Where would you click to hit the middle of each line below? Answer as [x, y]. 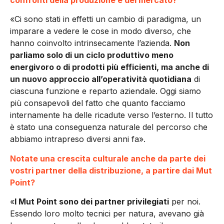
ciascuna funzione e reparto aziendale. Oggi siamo [105, 91]
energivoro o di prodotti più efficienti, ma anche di [109, 67]
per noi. [185, 202]
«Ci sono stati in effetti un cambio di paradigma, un [105, 19]
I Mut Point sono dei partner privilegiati [92, 202]
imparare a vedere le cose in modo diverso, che [100, 31]
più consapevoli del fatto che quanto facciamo [98, 103]
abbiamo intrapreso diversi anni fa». [78, 139]
